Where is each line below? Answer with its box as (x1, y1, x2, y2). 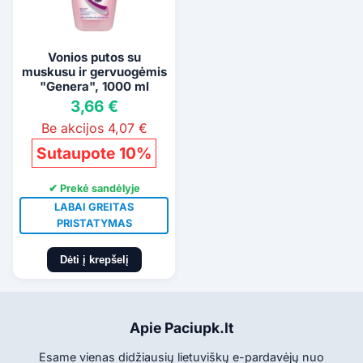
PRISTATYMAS (56, 216, 132, 229)
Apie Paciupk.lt (130, 318, 233, 336)
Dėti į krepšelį (59, 253, 129, 266)
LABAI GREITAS (54, 200, 134, 213)
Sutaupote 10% (36, 143, 152, 164)
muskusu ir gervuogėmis (21, 64, 167, 80)
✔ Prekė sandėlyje (48, 182, 140, 195)
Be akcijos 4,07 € (41, 120, 147, 137)
